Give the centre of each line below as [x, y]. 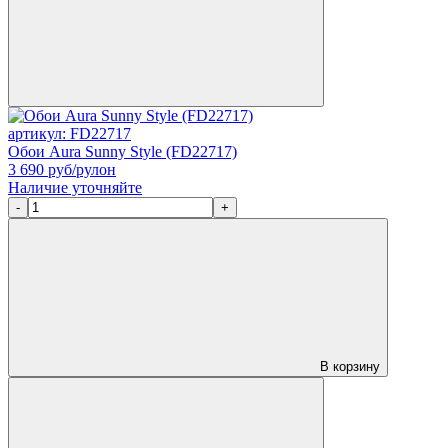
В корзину [348, 366]
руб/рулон [80, 169]
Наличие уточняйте [75, 187]
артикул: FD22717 [69, 133]
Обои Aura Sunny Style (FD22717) [122, 151]
